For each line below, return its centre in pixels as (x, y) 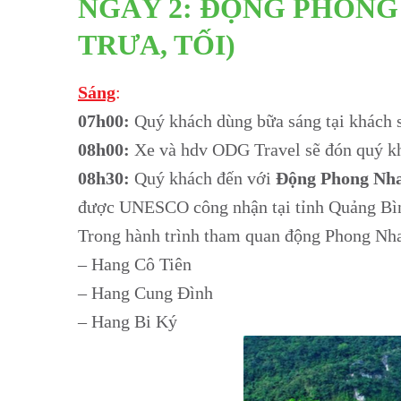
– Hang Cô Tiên (135, 264)
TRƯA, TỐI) (157, 44)
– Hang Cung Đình (145, 292)
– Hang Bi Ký (128, 321)
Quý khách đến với (203, 178)
